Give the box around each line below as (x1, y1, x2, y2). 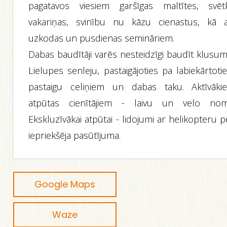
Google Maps (34, 178, 96, 191)
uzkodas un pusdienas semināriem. (28, 32, 175, 44)
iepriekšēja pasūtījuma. (28, 129, 121, 141)
